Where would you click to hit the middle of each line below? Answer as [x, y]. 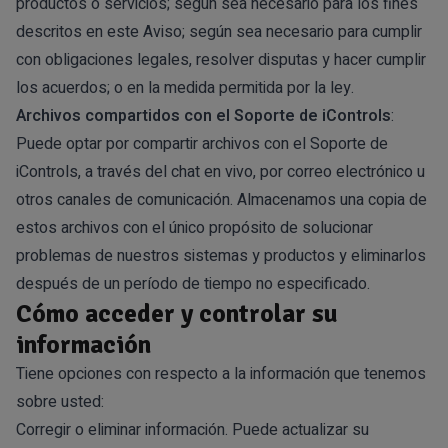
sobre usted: [60, 401]
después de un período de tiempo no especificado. [193, 283]
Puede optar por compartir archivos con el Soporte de [202, 143]
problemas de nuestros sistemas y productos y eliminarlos [221, 255]
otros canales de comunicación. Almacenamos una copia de [221, 199]
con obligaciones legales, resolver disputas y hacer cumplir [221, 59]
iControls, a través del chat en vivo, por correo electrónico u [220, 171]
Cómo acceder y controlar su [177, 313]
